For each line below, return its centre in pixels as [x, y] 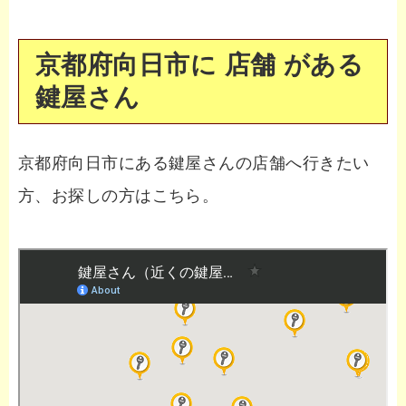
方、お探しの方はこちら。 [119, 196]
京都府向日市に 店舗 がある [200, 65]
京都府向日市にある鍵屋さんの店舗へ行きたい [194, 164]
